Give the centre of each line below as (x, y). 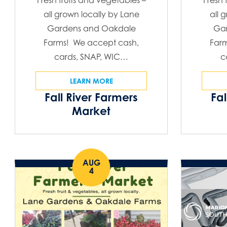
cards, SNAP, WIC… (91, 57)
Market (91, 111)
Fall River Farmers (91, 97)
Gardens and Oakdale (91, 29)
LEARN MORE (91, 81)
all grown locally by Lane (91, 14)
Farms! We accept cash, (91, 43)
